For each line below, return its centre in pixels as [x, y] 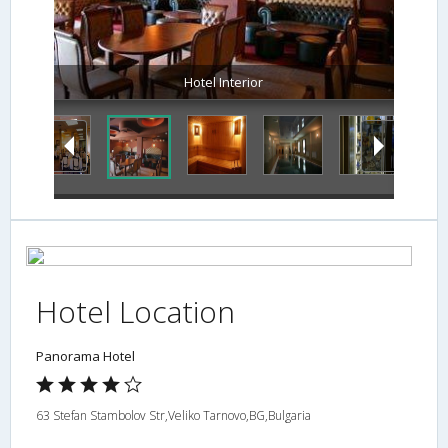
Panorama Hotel [85, 355]
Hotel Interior [224, 81]
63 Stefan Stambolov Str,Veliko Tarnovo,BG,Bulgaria [173, 415]
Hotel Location [135, 311]
